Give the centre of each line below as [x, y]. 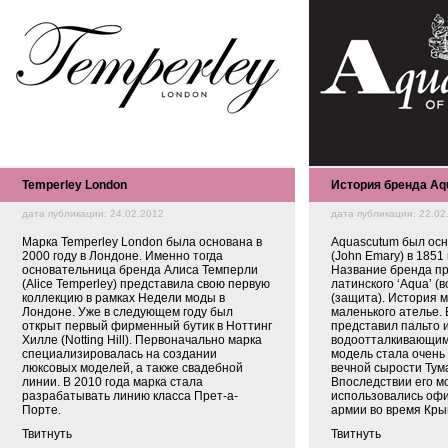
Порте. [41, 410]
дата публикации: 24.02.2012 [93, 213]
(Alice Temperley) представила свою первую [146, 284]
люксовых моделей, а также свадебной [132, 368]
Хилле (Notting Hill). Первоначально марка [142, 340]
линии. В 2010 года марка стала [112, 382]
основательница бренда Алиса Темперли [140, 270]
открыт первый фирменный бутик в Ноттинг [147, 326]
